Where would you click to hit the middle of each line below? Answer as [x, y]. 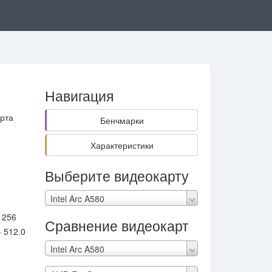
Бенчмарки [122, 120]
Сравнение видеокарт [117, 226]
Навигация [79, 96]
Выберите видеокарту [117, 176]
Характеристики [122, 145]
